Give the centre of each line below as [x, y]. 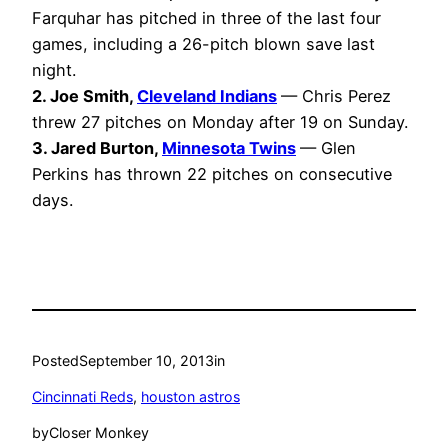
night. [54, 70]
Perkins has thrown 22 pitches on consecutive [212, 174]
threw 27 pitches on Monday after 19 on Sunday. [220, 122]
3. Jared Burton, [97, 148]
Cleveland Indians [207, 96]
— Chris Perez [336, 96]
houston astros [190, 397]
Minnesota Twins [229, 148]
